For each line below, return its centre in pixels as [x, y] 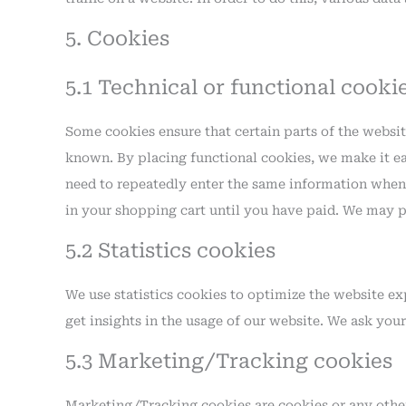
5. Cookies [117, 39]
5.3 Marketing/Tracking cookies [229, 361]
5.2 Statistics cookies [170, 251]
